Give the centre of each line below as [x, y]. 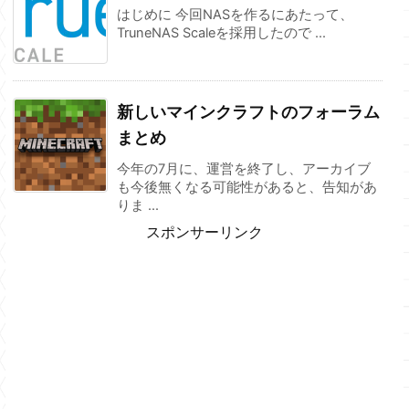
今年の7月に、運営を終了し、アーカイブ [244, 168]
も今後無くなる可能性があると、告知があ [247, 187]
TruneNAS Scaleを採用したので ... [221, 32]
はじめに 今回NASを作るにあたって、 [235, 14]
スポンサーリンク [204, 232]
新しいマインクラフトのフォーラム [248, 111]
